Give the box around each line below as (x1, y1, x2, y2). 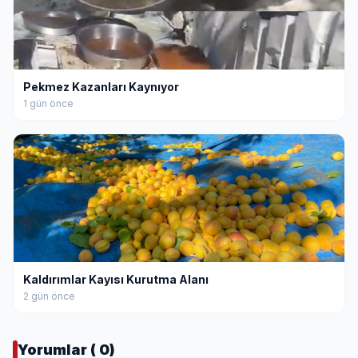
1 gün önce (23, 97, 74, 109)
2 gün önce (23, 289, 75, 302)
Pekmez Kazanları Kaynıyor (23, 79, 179, 93)
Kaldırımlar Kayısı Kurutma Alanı (23, 272, 209, 286)
